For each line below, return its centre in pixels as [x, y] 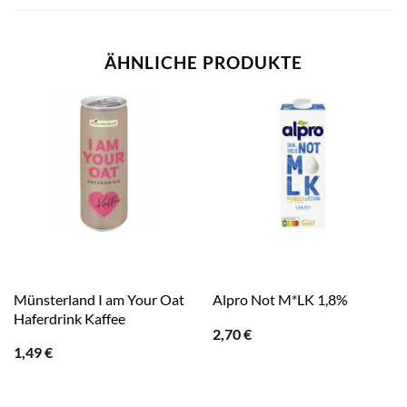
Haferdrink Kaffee [69, 318]
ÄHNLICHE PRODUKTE [203, 63]
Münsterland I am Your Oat [99, 299]
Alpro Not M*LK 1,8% [280, 300]
